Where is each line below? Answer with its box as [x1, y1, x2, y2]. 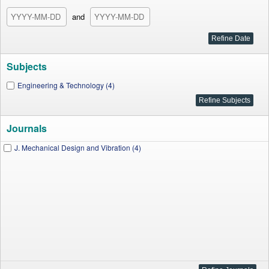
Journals [7, 121, 47, 135]
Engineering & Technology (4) [17, 80, 115, 90]
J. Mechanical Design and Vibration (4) [14, 142, 141, 153]
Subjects [7, 59, 47, 73]
